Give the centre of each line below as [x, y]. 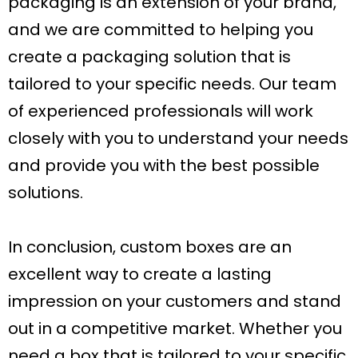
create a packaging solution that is [149, 57]
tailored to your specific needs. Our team [172, 84]
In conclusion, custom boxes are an [150, 247]
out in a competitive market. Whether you [175, 329]
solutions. [46, 193]
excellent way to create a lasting [140, 274]
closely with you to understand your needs [178, 139]
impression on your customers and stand [175, 302]
